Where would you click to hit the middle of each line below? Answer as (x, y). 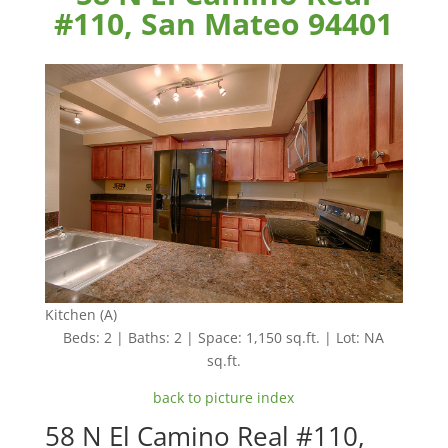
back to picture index (224, 398)
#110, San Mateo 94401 (224, 23)
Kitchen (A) (80, 315)
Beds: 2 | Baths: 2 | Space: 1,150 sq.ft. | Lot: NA (224, 338)
